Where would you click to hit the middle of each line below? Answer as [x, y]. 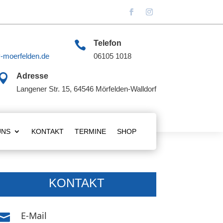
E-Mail [34, 216]
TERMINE [91, 131]
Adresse [32, 76]
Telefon [107, 43]
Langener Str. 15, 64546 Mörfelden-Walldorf [86, 89]
